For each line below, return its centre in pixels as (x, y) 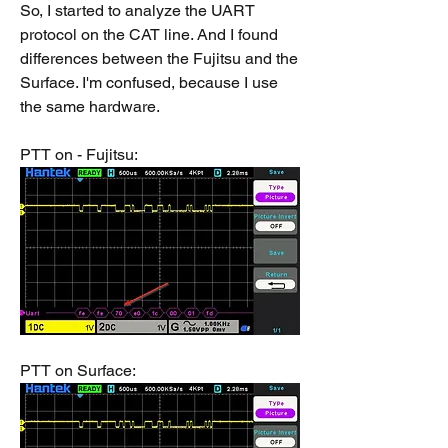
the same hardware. (90, 106)
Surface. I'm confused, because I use (149, 82)
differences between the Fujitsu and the (159, 58)
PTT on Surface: (78, 370)
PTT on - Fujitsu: (79, 154)
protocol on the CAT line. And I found (149, 34)
